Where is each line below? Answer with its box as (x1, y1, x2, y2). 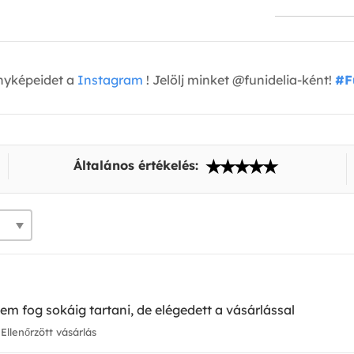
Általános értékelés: (73, 157, 202, 174)
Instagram (77, 72, 143, 88)
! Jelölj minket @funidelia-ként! (143, 72, 335, 88)
